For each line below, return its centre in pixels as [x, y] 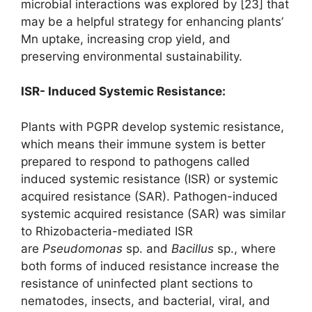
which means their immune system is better [143, 144]
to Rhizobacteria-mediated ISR [107, 231]
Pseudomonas [83, 248]
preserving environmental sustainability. [132, 56]
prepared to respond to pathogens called [135, 161]
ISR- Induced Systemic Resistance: [123, 92]
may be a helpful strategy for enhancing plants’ [152, 21]
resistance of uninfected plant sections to [137, 283]
